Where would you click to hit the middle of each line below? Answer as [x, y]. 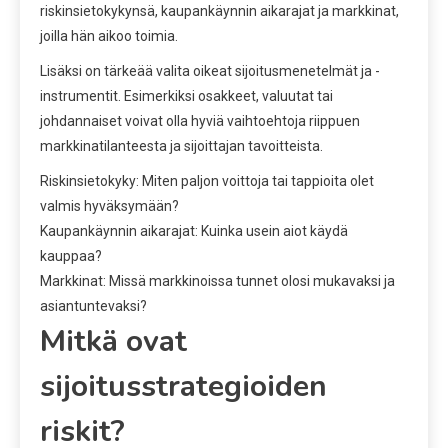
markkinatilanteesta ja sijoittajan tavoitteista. [181, 145]
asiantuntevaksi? [93, 305]
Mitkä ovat [113, 341]
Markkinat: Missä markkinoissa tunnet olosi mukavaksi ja [217, 280]
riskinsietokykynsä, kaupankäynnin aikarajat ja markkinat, [219, 10]
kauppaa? [71, 255]
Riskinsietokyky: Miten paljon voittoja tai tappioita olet [207, 180]
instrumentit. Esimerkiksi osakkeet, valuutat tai [186, 95]
